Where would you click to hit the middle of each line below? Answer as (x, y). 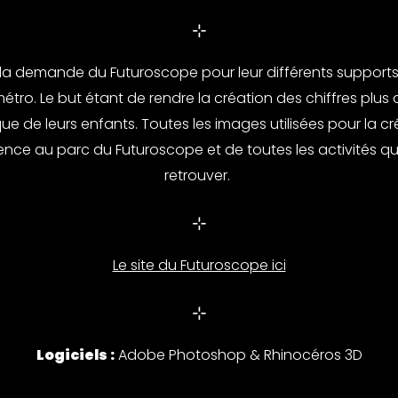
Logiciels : (75, 356)
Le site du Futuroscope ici (199, 266)
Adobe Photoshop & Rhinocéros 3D (238, 356)
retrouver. (199, 176)
